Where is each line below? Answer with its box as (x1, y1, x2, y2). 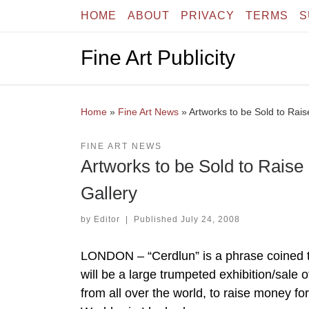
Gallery (81, 183, 137, 204)
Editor (94, 214, 120, 224)
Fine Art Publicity (81, 46, 235, 70)
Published (133, 214, 181, 224)
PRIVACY (181, 10, 235, 21)
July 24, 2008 (180, 214, 240, 224)
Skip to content (19, 13, 92, 25)
